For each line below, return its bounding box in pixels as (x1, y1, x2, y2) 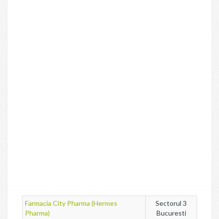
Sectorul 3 (155, 199, 187, 207)
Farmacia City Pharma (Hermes (25, 199, 117, 207)
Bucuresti (156, 209, 186, 217)
